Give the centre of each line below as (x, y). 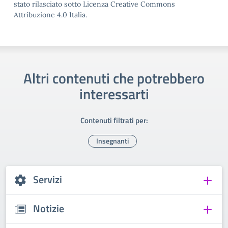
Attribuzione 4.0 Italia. (50, 15)
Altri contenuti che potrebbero (114, 78)
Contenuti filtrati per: (114, 120)
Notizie (49, 208)
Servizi (48, 179)
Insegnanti (112, 141)
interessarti (114, 94)
